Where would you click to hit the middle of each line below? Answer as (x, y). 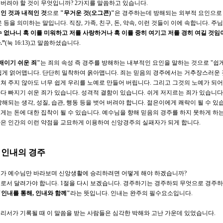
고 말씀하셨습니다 (55, 43)
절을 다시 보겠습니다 (92, 183)
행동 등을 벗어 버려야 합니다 (105, 102)
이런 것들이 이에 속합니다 (173, 23)
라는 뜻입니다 (89, 193)
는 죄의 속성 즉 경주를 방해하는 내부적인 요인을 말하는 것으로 (125, 62)
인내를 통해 (17, 193)
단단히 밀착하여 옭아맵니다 (80, 72)
